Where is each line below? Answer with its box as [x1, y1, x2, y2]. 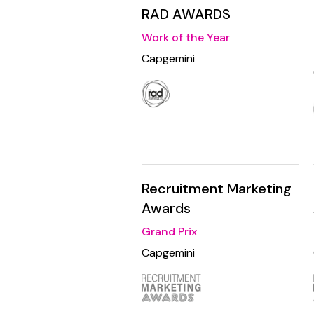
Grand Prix [142, 224, 197, 240]
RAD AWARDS [142, 5, 231, 24]
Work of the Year [142, 30, 230, 46]
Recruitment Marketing [142, 179, 292, 198]
